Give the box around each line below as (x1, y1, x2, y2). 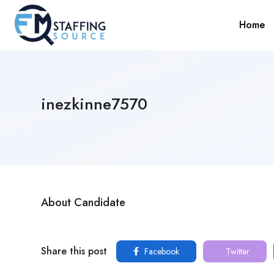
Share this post (41, 244, 107, 258)
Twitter (223, 245, 250, 257)
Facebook (142, 245, 179, 257)
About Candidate (41, 194, 125, 210)
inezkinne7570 (41, 92, 147, 116)
